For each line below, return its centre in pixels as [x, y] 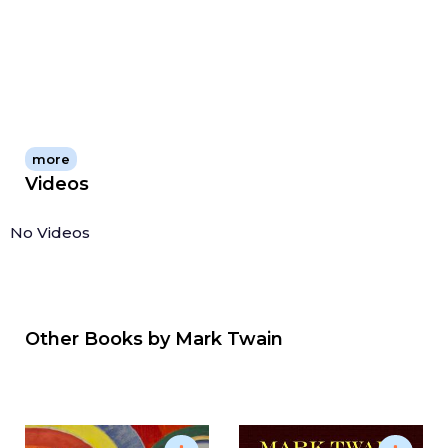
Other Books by [100, 338]
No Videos [50, 232]
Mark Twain [229, 338]
